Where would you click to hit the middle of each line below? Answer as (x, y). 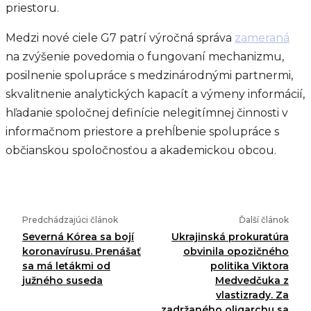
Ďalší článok (263, 220)
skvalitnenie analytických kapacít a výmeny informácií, (155, 94)
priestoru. (32, 8)
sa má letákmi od (66, 266)
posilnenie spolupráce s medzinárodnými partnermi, (149, 75)
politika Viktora (249, 266)
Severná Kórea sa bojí (78, 237)
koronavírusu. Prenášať (82, 251)
